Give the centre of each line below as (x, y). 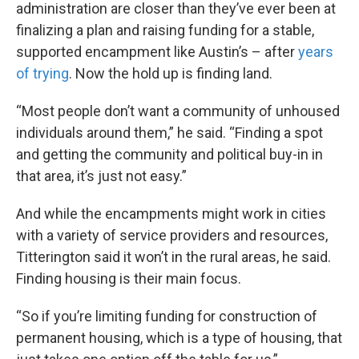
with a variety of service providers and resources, (172, 235)
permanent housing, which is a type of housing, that (179, 337)
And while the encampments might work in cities (171, 213)
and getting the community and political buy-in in (169, 154)
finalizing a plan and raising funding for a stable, (165, 30)
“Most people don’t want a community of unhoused (178, 111)
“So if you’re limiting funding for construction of (167, 316)
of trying (42, 73)
